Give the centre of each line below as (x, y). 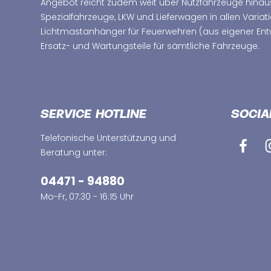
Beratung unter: (74, 152)
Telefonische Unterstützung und (108, 138)
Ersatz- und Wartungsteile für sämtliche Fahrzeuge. (150, 46)
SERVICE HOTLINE (93, 115)
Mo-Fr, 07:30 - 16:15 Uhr (87, 197)
